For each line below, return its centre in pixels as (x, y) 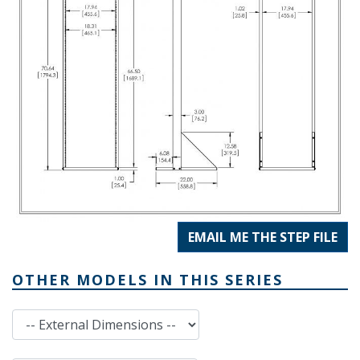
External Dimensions (65, 317)
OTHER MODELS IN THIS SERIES (147, 280)
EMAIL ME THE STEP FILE (263, 237)
